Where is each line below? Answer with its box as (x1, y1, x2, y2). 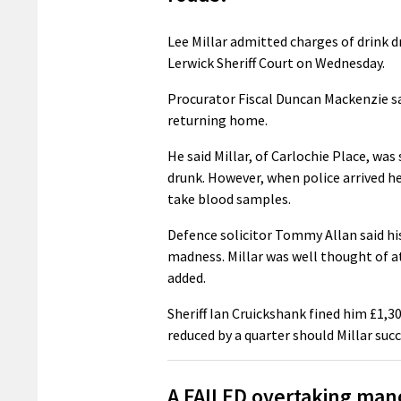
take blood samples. (167, 189, 291, 208)
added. (167, 268, 206, 286)
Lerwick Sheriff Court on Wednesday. (167, 53, 385, 72)
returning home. (167, 110, 268, 129)
